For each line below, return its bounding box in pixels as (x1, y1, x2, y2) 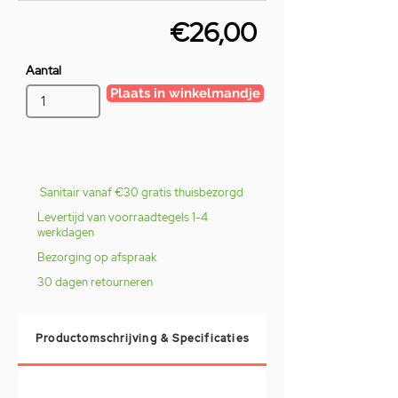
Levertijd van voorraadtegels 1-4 (37, 209, 208, 225)
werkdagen (37, 224, 94, 240)
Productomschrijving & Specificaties (36, 330, 251, 346)
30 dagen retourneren (37, 274, 153, 290)
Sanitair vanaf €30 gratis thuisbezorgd (40, 184, 243, 200)
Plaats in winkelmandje (110, 84, 260, 100)
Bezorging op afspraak (37, 249, 156, 265)
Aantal (26, 61, 61, 78)
